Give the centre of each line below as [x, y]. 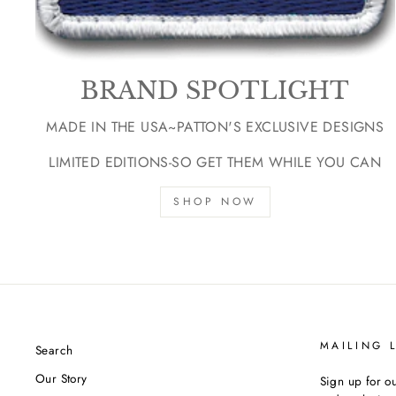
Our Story [61, 379]
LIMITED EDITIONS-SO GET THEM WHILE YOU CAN [215, 162]
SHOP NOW [215, 201]
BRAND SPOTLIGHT [215, 90]
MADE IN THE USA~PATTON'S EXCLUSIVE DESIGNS [215, 126]
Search [54, 350]
